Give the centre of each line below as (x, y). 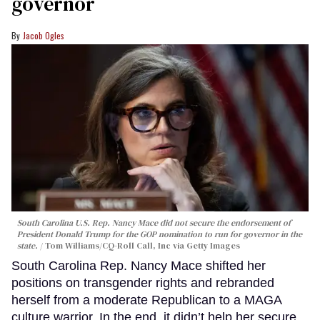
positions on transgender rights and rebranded (143, 282)
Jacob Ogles (44, 35)
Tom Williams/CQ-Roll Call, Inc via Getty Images (142, 245)
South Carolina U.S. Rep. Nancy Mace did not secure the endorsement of (154, 222)
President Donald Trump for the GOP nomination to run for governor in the (160, 234)
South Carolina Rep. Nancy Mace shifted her (139, 265)
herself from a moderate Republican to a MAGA (146, 300)
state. (27, 245)
